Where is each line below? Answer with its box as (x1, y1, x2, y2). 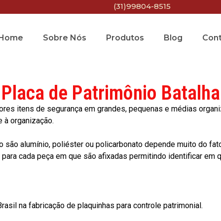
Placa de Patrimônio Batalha (1, 81, 220, 105)
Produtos (106, 33, 144, 42)
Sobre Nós (42, 33, 86, 42)
